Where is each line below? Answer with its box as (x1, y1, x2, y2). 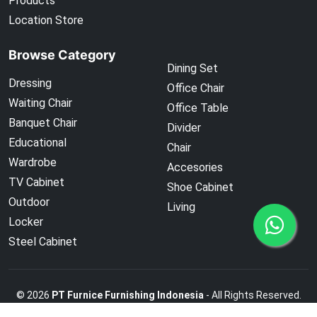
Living (167, 200, 195, 214)
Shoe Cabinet (167, 180, 234, 194)
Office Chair (167, 81, 224, 95)
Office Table (167, 100, 229, 115)
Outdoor (8, 195, 50, 209)
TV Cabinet (8, 175, 64, 189)
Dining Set (167, 61, 218, 75)
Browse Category (8, 47, 116, 62)
